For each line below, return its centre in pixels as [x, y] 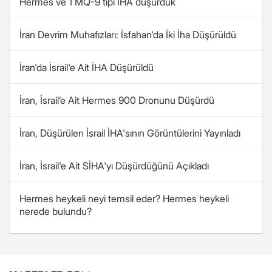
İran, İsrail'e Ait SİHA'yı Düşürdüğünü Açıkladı [114, 166]
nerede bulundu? [56, 211]
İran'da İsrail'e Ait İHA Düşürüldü [87, 67]
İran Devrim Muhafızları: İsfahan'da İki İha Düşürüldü [128, 35]
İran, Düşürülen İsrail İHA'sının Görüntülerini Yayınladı [130, 133]
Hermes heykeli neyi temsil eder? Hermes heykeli [124, 199]
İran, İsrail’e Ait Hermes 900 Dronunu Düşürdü [117, 100]
